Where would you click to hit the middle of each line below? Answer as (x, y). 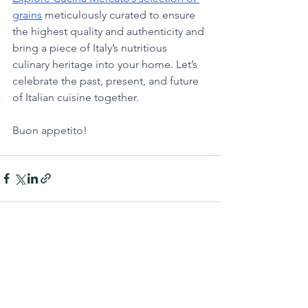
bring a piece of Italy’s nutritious (91, 47)
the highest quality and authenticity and (110, 31)
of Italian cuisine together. (77, 97)
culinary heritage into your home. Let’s (106, 64)
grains (27, 14)
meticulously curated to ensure (120, 14)
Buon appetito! (50, 130)
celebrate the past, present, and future (107, 80)
